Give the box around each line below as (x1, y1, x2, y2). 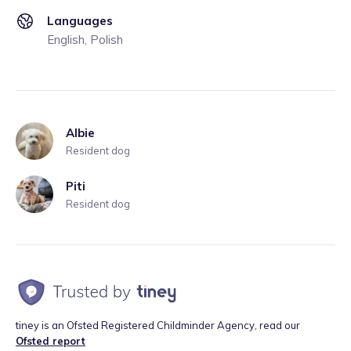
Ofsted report (16, 335, 85, 347)
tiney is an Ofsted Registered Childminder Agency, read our (16, 319, 300, 331)
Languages (47, 13, 113, 28)
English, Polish (47, 32, 123, 47)
